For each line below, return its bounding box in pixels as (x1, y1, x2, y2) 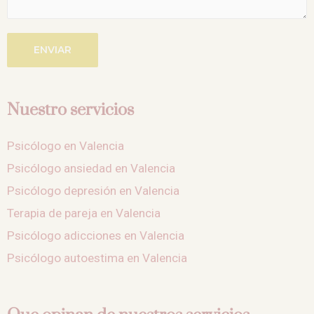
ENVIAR (34, 44, 71, 56)
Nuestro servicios (7, 100, 134, 121)
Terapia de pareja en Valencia (7, 206, 161, 221)
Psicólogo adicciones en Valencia (7, 228, 184, 243)
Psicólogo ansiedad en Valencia (7, 161, 175, 176)
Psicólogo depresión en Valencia (7, 184, 179, 198)
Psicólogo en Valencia (7, 139, 124, 153)
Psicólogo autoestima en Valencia (7, 251, 187, 266)
